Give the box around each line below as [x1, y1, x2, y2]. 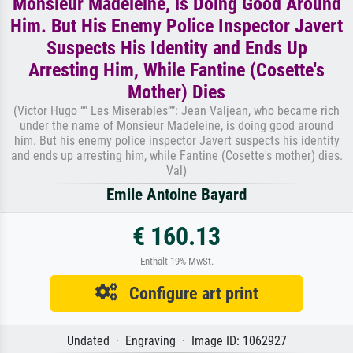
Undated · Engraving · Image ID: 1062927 [66, 333, 287, 348]
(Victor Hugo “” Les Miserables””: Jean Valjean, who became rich [13, 102, 340, 118]
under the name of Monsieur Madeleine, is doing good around [20, 117, 333, 133]
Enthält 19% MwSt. [139, 255, 214, 267]
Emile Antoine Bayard [106, 184, 247, 204]
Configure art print [117, 282, 258, 303]
